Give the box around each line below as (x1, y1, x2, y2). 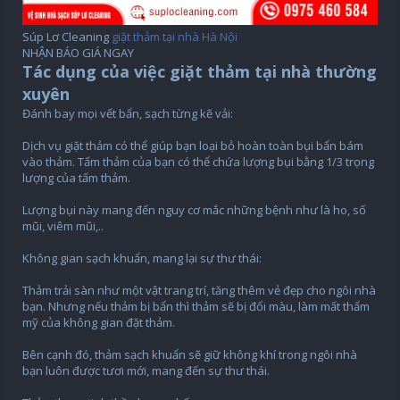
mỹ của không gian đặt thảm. (22, 313, 175, 330)
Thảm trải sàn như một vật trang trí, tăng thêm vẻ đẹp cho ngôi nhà (22, 281, 376, 298)
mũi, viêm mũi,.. (22, 217, 104, 234)
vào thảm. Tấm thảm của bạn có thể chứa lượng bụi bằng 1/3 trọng (22, 153, 374, 170)
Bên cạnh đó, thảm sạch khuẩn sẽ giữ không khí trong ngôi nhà (22, 346, 357, 362)
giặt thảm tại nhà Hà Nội (112, 28, 237, 45)
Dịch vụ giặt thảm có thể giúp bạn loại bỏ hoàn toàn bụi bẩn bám (22, 137, 363, 154)
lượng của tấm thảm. (22, 169, 130, 186)
